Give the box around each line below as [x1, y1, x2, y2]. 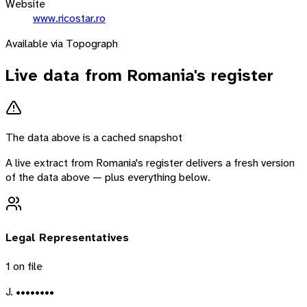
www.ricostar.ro [33, 10, 106, 25]
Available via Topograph [5, 36, 118, 51]
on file [10, 258, 42, 273]
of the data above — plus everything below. [5, 170, 210, 185]
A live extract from [5, 156, 96, 171]
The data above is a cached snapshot [5, 130, 182, 145]
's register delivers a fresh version [136, 156, 295, 171]
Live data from [5, 64, 127, 86]
